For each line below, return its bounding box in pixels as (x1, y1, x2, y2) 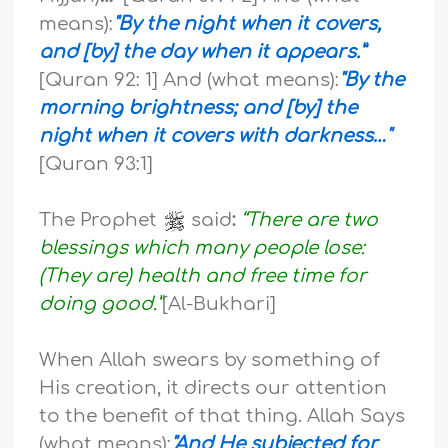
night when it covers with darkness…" (39, 126, 392, 147)
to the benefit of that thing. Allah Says (39, 406, 406, 427)
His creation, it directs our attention (39, 378, 388, 399)
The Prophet (39, 210, 163, 231)
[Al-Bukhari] (162, 294, 277, 315)
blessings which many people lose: (39, 238, 366, 259)
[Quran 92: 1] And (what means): (39, 70, 340, 91)
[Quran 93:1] (39, 154, 154, 175)
